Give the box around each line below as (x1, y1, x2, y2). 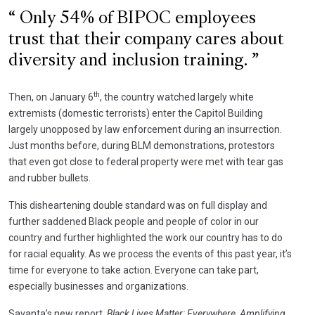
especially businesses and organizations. (8, 280, 188, 292)
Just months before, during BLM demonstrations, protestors (8, 139, 275, 151)
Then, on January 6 (8, 91, 94, 103)
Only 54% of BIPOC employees (15, 11, 256, 27)
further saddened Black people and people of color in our (8, 215, 259, 227)
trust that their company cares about (8, 32, 284, 48)
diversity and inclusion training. (8, 53, 252, 69)
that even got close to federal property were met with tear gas (8, 155, 283, 167)
